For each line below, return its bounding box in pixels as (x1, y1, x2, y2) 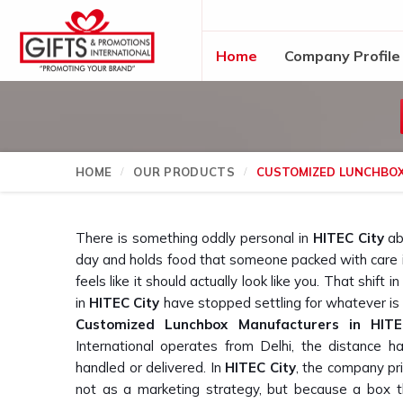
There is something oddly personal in (76, 229, 313, 246)
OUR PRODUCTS (133, 165, 235, 179)
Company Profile (284, 47, 400, 65)
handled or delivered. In (76, 359, 226, 376)
